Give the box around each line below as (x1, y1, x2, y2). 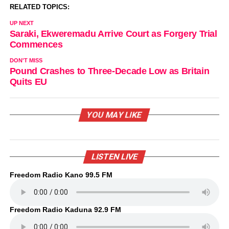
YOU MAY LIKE (86, 109, 144, 120)
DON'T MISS (9, 57, 42, 63)
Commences (9, 39, 63, 50)
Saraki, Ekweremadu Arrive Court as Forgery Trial (9, 28, 217, 39)
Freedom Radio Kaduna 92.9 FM (9, 205, 121, 214)
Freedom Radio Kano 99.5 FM (9, 170, 112, 179)
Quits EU (9, 76, 47, 87)
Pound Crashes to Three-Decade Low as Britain (9, 65, 210, 76)
